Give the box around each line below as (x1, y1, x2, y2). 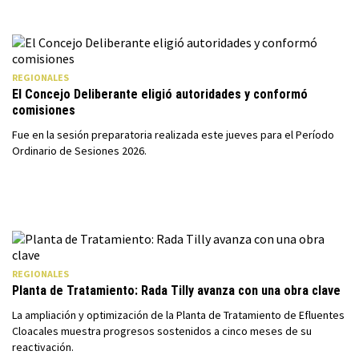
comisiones (12, 103, 75, 118)
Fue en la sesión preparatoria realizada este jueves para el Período (12, 127, 334, 142)
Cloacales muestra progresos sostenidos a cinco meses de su (12, 324, 312, 338)
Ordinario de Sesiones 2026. (12, 143, 147, 158)
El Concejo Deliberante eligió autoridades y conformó (12, 87, 308, 102)
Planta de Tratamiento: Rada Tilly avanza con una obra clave (12, 283, 341, 298)
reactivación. (12, 340, 74, 354)
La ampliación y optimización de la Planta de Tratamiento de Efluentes (12, 308, 345, 322)
